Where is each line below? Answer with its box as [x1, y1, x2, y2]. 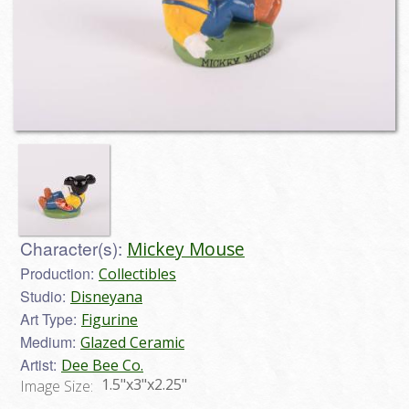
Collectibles [99, 264, 176, 285]
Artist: [20, 354, 57, 376]
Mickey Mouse [127, 236, 245, 262]
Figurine [81, 309, 138, 330]
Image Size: [20, 376, 97, 397]
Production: [20, 263, 94, 285]
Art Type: [20, 309, 77, 330]
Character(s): [20, 236, 122, 261]
